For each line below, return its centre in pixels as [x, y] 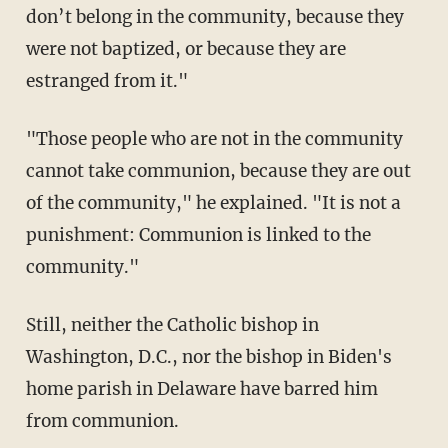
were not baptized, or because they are [185, 49]
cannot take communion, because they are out [218, 171]
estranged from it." [106, 81]
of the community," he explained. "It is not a [213, 203]
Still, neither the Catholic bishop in [172, 325]
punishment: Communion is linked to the [198, 235]
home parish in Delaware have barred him [201, 389]
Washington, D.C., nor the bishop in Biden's [208, 357]
